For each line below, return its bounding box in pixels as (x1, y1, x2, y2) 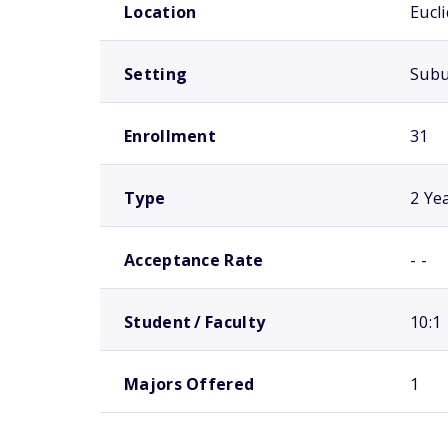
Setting (124, 63, 188, 85)
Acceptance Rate (124, 249, 264, 271)
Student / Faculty (124, 311, 266, 333)
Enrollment (124, 125, 216, 147)
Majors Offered (124, 373, 255, 395)
